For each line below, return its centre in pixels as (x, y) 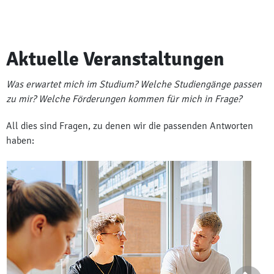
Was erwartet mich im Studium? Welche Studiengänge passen (134, 84)
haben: (20, 140)
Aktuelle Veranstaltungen (115, 59)
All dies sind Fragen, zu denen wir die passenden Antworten (130, 125)
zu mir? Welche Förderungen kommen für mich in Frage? (124, 98)
